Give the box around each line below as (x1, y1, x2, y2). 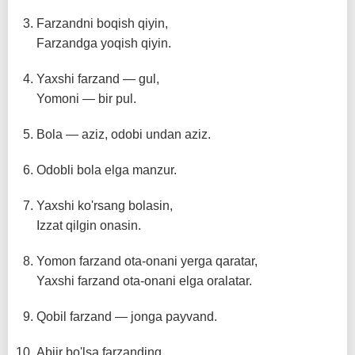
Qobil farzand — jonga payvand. (36, 310, 217, 323)
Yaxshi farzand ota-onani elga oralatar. (36, 274, 252, 288)
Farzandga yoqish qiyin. (36, 36, 171, 50)
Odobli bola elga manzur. (36, 163, 177, 177)
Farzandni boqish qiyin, (36, 17, 168, 30)
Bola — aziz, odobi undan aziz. (36, 128, 211, 141)
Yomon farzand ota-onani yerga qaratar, (36, 254, 258, 268)
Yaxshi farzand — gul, (36, 72, 159, 86)
